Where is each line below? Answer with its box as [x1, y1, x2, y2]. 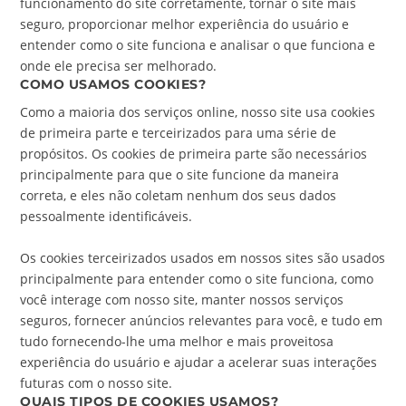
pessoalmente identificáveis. [20, 208, 193, 226]
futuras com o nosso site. [20, 373, 173, 391]
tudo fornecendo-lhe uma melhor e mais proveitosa [20, 332, 334, 350]
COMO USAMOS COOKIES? [20, 76, 207, 93]
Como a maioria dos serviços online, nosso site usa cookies [20, 103, 376, 121]
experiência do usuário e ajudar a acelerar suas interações [20, 353, 378, 371]
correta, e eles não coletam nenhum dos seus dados [20, 187, 337, 205]
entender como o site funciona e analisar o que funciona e [20, 36, 376, 54]
